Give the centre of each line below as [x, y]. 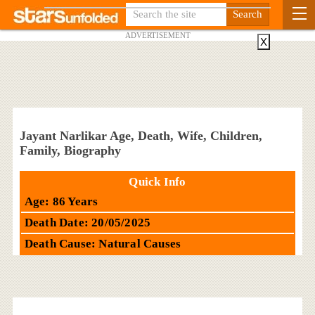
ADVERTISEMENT [157, 35]
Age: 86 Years [61, 201]
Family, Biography [70, 150]
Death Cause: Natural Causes [103, 243]
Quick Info [157, 181]
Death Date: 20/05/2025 [88, 222]
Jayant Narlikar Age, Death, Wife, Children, [141, 136]
